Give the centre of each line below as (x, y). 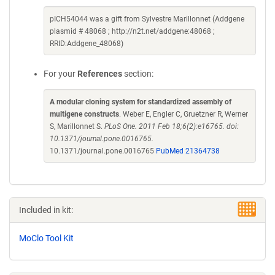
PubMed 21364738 (188, 151)
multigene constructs (84, 114)
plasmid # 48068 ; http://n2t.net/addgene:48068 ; (132, 31)
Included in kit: (46, 210)
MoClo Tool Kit (46, 238)
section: (138, 74)
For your (60, 74)
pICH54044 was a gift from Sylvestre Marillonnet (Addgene (147, 19)
